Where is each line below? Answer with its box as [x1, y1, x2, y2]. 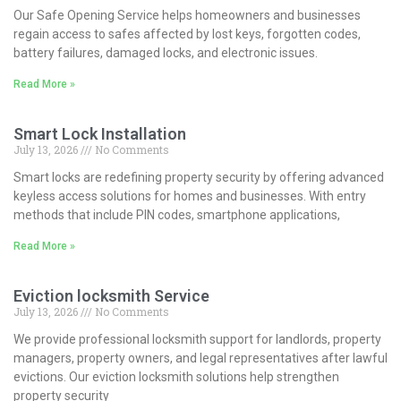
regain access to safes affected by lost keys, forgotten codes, [13, 26, 361, 41]
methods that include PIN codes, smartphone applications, [13, 207, 340, 222]
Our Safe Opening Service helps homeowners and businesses [13, 7, 361, 22]
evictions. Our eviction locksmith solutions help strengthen [13, 369, 339, 384]
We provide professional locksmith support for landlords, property [13, 331, 381, 346]
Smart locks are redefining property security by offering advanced [13, 169, 384, 184]
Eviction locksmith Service [13, 286, 209, 305]
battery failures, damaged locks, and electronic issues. [13, 45, 318, 60]
